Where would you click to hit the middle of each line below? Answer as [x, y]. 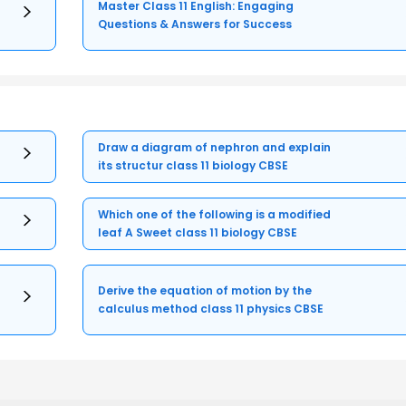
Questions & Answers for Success [195, 24]
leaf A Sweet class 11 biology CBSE [198, 232]
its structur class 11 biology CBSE [193, 165]
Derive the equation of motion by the [205, 290]
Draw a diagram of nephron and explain [215, 147]
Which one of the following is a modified [215, 214]
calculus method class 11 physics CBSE [211, 308]
